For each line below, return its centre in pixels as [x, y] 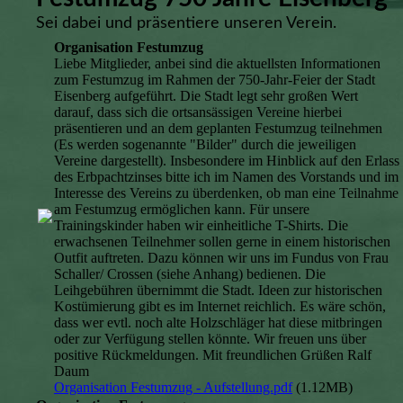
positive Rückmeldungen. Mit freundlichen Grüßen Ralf [213, 355]
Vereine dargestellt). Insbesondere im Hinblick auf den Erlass [227, 161]
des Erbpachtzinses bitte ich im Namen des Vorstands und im [226, 177]
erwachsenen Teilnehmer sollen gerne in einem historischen [222, 242]
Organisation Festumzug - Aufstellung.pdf [173, 388]
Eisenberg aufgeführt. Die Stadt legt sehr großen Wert [206, 96]
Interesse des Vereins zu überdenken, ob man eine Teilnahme [226, 193]
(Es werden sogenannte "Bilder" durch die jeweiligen [205, 145]
